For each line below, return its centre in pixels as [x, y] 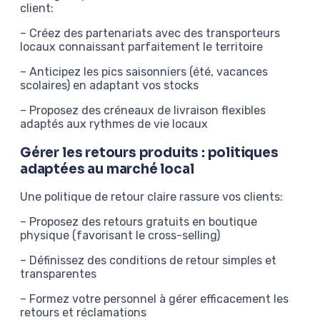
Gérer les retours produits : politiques [149, 152]
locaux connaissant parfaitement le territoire [141, 46]
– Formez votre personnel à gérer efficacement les [154, 299]
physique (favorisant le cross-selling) [120, 236]
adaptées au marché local [107, 169]
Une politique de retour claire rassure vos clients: [151, 197]
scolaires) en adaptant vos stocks [109, 85]
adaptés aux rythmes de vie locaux [114, 124]
